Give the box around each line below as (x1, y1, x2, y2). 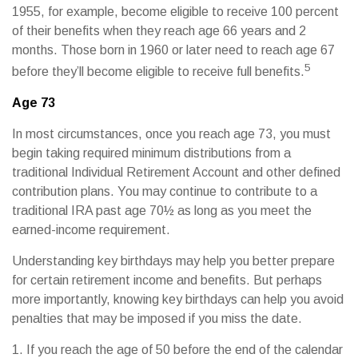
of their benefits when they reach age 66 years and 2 (12, 23, 306, 38)
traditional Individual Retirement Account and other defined (12, 165, 340, 180)
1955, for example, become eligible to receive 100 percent (12, 4, 339, 18)
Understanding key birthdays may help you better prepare (12, 254, 335, 268)
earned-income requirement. (12, 223, 170, 237)
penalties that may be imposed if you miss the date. (12, 312, 302, 326)
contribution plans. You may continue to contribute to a (12, 185, 317, 199)
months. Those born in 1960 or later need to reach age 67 (12, 42, 335, 57)
